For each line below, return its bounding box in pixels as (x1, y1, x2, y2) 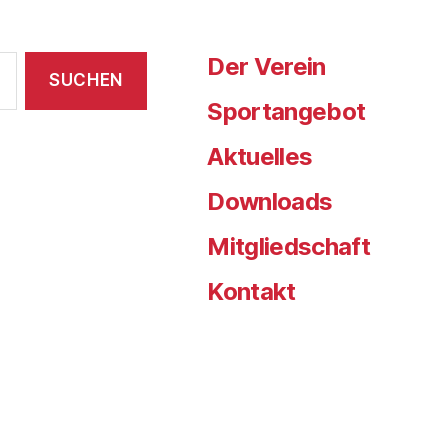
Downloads (207, 186, 333, 216)
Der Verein (207, 51, 326, 81)
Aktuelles (207, 141, 313, 171)
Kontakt (207, 276, 296, 306)
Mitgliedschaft (207, 231, 370, 261)
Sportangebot (207, 96, 366, 126)
